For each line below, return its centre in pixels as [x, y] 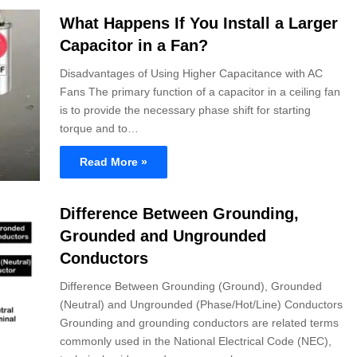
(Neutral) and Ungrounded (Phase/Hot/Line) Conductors [201, 304]
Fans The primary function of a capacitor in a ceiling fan [200, 92]
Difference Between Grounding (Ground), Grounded [191, 286]
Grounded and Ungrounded [163, 235]
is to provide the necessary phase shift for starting [185, 110]
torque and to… [99, 129]
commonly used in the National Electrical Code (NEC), [196, 341]
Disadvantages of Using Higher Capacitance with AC [191, 74]
